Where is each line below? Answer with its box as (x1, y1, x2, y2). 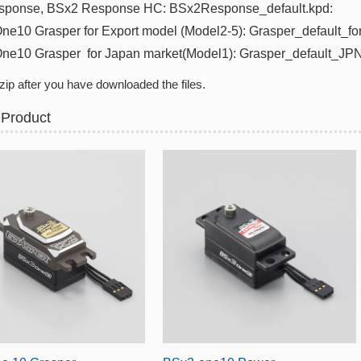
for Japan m (84, 47, 154, 60)
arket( (154, 47, 186, 60)
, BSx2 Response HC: (40, 2, 169, 15)
